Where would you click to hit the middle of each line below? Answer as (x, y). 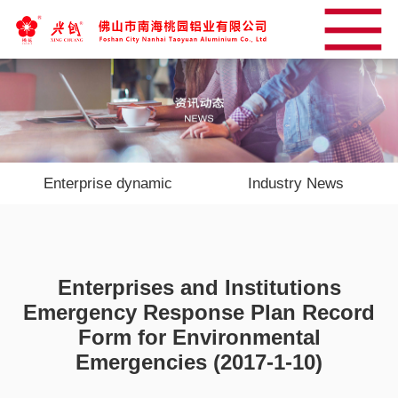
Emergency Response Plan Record (199, 313)
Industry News (296, 183)
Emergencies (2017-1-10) (199, 362)
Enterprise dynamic (108, 183)
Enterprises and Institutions (199, 288)
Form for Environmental (199, 338)
